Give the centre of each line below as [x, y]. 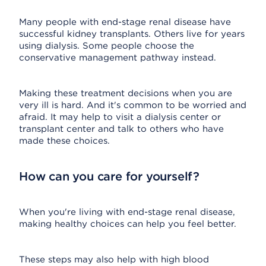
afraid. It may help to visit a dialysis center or [120, 117]
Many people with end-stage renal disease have [125, 22]
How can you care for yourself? [109, 176]
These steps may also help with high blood [114, 259]
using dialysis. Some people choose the [107, 46]
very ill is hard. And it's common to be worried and [133, 105]
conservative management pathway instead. [118, 58]
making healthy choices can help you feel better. [128, 224]
